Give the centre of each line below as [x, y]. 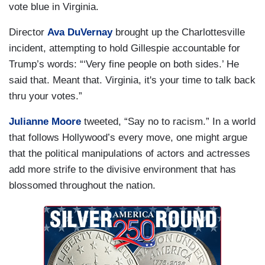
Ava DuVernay [80, 32]
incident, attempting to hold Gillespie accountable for [125, 48]
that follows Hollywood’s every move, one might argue [128, 137]
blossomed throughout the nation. [82, 185]
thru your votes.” [46, 96]
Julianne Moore [45, 121]
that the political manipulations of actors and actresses [130, 153]
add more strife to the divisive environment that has [122, 169]
